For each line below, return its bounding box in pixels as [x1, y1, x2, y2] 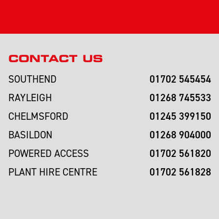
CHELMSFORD [8, 109, 68, 122]
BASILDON [8, 128, 52, 141]
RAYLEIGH [8, 91, 52, 104]
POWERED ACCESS [8, 147, 89, 159]
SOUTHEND [8, 72, 57, 85]
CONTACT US [8, 52, 103, 65]
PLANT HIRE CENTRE [8, 165, 97, 178]
